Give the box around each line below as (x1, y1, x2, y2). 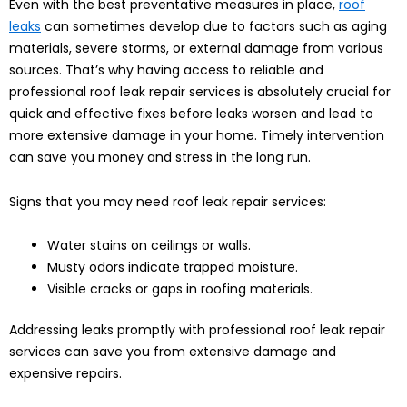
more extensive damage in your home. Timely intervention (9, 126, 384, 145)
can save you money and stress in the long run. (9, 148, 311, 167)
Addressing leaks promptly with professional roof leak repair (9, 321, 385, 340)
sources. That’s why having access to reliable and (9, 61, 323, 80)
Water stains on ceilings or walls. (47, 236, 251, 255)
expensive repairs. (9, 364, 122, 383)
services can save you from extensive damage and (9, 342, 336, 362)
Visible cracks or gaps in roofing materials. (47, 280, 313, 299)
